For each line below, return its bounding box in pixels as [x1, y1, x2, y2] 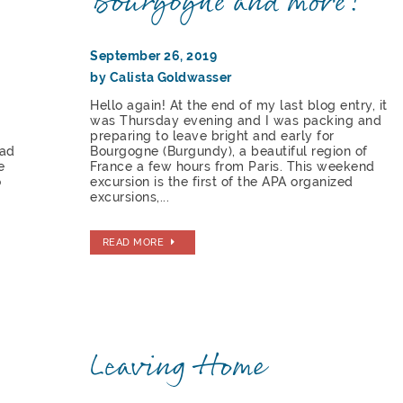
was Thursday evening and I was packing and [90, 112, 382, 128]
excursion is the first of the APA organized [90, 174, 354, 189]
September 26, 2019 [90, 48, 218, 63]
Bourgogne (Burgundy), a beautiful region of [90, 143, 368, 158]
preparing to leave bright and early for [90, 128, 335, 143]
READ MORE [102, 236, 165, 249]
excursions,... [90, 189, 170, 204]
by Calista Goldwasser [90, 69, 232, 85]
